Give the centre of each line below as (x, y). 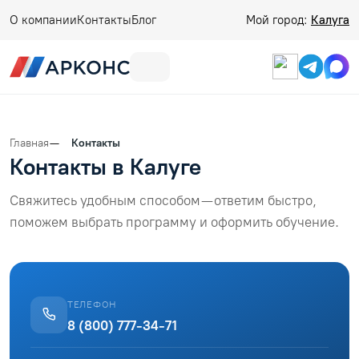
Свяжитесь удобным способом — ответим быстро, (163, 200)
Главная (29, 143)
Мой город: (278, 20)
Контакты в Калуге (105, 166)
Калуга (330, 20)
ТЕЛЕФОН (93, 304)
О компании (43, 20)
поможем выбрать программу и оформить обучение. (174, 222)
